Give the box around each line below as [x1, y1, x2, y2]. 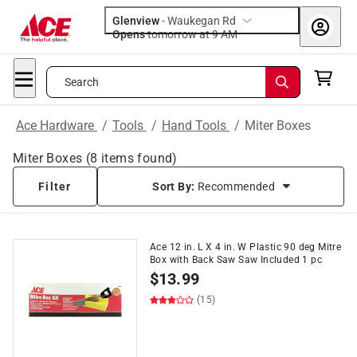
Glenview [112, 14, 159, 27]
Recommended [197, 180, 276, 193]
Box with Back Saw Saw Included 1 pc [150, 254, 322, 265]
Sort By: [152, 180, 198, 193]
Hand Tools [162, 118, 229, 133]
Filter [38, 180, 72, 193]
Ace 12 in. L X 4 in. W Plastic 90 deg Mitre [150, 241, 342, 253]
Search [64, 76, 100, 88]
